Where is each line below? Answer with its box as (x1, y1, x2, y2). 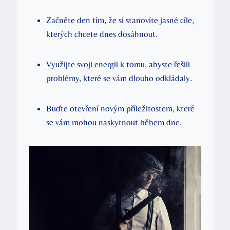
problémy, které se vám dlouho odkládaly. (46, 73, 192, 84)
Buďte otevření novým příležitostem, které (46, 103, 195, 114)
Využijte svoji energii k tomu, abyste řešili (46, 59, 190, 70)
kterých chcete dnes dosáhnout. (46, 29, 158, 40)
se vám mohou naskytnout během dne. (46, 117, 182, 128)
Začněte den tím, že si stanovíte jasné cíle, (46, 15, 194, 26)
